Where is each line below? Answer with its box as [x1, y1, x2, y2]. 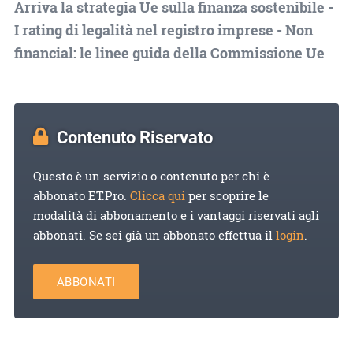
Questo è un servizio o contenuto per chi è [32, 167, 269, 184]
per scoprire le [184, 187, 269, 204]
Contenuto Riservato [56, 124, 213, 148]
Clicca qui [129, 187, 185, 204]
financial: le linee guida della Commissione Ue [13, 43, 325, 62]
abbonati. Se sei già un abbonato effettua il [32, 226, 276, 243]
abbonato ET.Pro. [32, 187, 130, 204]
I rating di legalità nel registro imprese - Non [13, 20, 313, 39]
